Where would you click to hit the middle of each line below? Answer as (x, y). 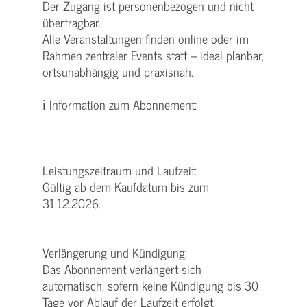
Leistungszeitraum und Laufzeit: (120, 170)
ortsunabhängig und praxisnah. (118, 72)
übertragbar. (72, 22)
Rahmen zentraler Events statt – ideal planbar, (153, 55)
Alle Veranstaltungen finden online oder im (146, 39)
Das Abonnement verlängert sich (122, 269)
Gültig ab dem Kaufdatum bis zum (126, 187)
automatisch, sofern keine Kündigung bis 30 (150, 285)
